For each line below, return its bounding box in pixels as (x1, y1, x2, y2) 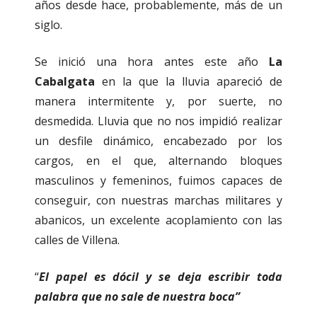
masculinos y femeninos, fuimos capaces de (35, 173, 282, 189)
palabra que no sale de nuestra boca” (35, 289, 240, 305)
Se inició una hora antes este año (35, 54, 269, 70)
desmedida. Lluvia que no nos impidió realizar (35, 113, 282, 129)
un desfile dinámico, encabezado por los (35, 133, 282, 149)
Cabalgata (35, 74, 95, 90)
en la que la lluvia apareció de (95, 74, 282, 90)
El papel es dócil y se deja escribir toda (39, 269, 282, 285)
